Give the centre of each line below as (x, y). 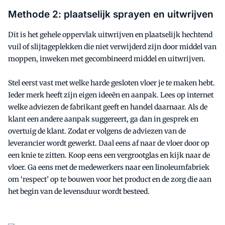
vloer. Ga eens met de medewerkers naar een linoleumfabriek (109, 167)
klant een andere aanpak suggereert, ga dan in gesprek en (103, 119)
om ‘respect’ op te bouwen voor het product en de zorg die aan (110, 179)
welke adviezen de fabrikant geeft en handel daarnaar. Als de (108, 107)
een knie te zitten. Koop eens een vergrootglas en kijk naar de (109, 155)
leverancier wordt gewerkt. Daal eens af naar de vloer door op (109, 143)
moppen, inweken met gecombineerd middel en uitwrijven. (107, 59)
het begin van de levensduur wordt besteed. (79, 191)
